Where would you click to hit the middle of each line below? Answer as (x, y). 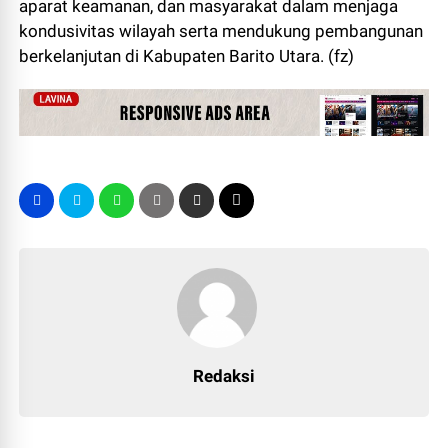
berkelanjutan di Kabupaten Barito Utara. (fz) (187, 56)
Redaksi (224, 375)
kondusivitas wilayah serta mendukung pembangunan (221, 31)
